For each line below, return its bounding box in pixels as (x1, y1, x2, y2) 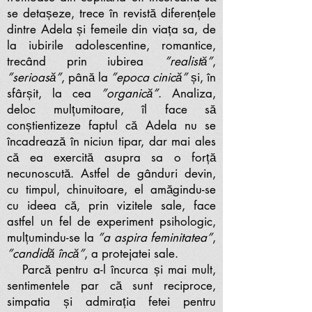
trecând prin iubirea (7, 54, 164, 69)
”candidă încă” (7, 246, 84, 261)
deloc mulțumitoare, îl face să (7, 102, 216, 117)
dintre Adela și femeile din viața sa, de (7, 22, 216, 37)
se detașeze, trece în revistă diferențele (7, 6, 216, 21)
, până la (61, 70, 108, 85)
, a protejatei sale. (84, 246, 178, 261)
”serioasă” (7, 70, 61, 85)
